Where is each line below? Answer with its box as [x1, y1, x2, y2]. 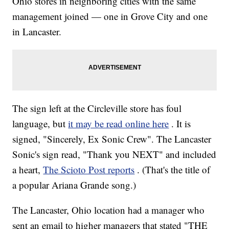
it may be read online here [68, 117, 169, 130]
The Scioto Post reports [43, 163, 135, 176]
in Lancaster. [12, 25, 62, 38]
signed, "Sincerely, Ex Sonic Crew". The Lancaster [12, 132, 212, 146]
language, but [12, 117, 68, 130]
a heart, [12, 163, 43, 176]
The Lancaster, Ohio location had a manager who [12, 203, 205, 217]
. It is [171, 117, 191, 130]
